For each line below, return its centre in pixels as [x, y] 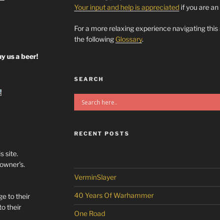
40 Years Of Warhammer [114, 195]
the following [95, 39]
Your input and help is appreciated [126, 7]
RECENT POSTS [102, 134]
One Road [89, 213]
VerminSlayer [95, 177]
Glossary [128, 39]
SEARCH [89, 79]
